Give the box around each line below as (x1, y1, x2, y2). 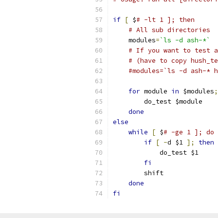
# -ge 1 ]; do (163, 128, 214, 136)
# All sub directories (128, 26, 210, 34)
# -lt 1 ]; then (136, 16, 195, 24)
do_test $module (144, 97, 202, 106)
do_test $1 (144, 148, 199, 157)
